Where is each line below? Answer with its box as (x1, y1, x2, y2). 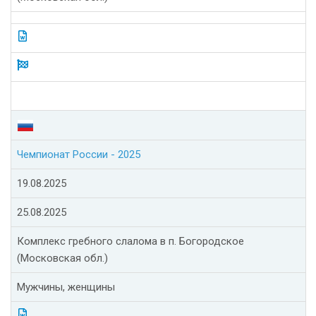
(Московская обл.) (17, 252, 108, 265)
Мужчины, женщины (17, 281, 115, 294)
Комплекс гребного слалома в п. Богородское (17, 235, 244, 248)
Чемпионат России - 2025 (17, 148, 140, 162)
